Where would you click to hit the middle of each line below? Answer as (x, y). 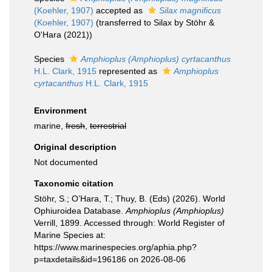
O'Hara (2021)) (63, 35)
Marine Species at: (70, 235)
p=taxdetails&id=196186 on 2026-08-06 (110, 259)
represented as (128, 71)
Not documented (66, 162)
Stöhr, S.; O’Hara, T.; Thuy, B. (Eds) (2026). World (130, 199)
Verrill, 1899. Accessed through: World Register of (129, 223)
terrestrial (108, 126)
